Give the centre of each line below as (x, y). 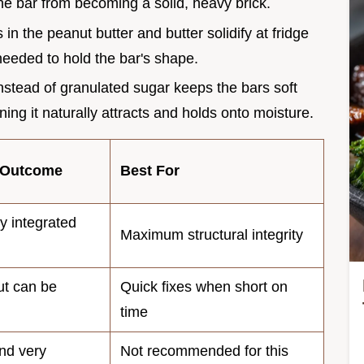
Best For (150, 171)
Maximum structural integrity (212, 235)
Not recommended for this (204, 351)
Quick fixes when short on (204, 287)
